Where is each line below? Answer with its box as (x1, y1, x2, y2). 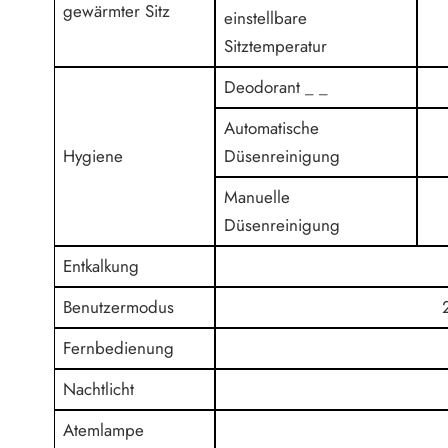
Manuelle (224, 185, 291, 209)
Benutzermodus (63, 295, 175, 319)
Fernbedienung (63, 336, 175, 360)
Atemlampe (63, 418, 145, 442)
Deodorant (224, 75, 306, 99)
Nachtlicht (63, 377, 135, 401)
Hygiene (63, 144, 124, 168)
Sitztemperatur (224, 34, 328, 58)
